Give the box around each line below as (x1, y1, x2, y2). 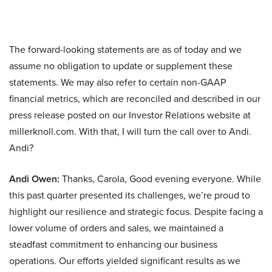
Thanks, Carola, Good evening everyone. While (59, 172, 261, 186)
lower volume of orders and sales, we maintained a (9, 221, 223, 235)
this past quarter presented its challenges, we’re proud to (9, 188, 250, 202)
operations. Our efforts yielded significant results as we (9, 254, 240, 268)
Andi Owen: (9, 172, 59, 186)
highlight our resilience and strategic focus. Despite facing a (9, 205, 263, 219)
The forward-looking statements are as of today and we (9, 42, 242, 56)
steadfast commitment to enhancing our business (9, 237, 217, 251)
